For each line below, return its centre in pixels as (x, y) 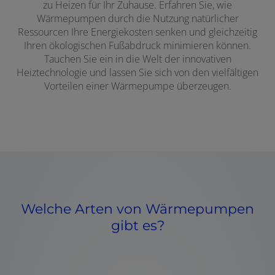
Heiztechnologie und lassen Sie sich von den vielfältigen (137, 72)
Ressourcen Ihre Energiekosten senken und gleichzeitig (137, 32)
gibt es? (137, 225)
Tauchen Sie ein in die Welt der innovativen (137, 59)
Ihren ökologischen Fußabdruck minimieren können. (137, 45)
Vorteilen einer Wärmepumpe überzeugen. (137, 86)
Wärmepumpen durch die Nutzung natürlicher (137, 18)
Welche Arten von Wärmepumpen (137, 209)
